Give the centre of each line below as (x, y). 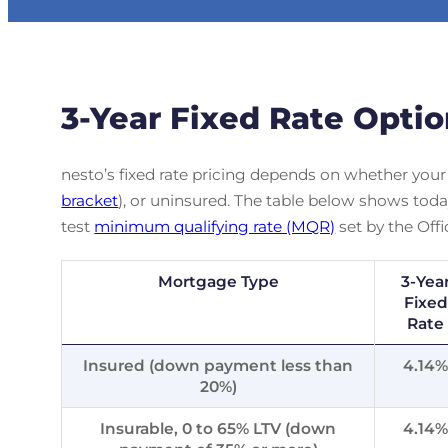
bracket (90, 200)
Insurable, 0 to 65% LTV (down (218, 428)
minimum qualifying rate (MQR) (215, 226)
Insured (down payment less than (218, 365)
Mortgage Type (218, 281)
